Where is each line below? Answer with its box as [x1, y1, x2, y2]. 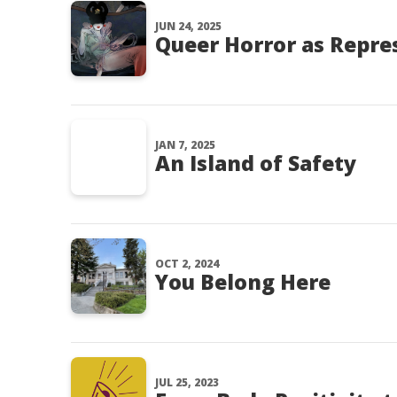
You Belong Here [155, 268, 331, 296]
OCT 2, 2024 [155, 256, 219, 271]
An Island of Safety [155, 149, 356, 177]
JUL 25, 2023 [155, 375, 219, 390]
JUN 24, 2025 [155, 19, 222, 34]
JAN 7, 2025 [155, 137, 215, 152]
